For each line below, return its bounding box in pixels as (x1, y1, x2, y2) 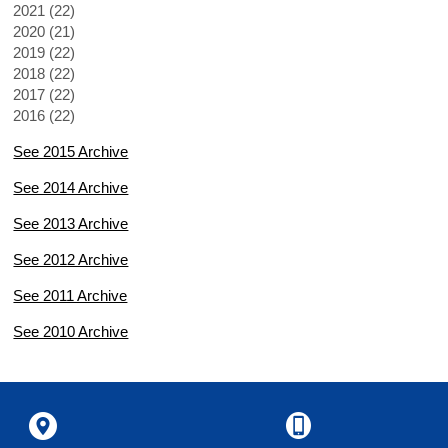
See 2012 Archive (13, 251, 129, 268)
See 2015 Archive (13, 143, 129, 160)
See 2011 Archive (13, 287, 128, 304)
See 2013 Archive (13, 215, 129, 232)
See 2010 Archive (13, 323, 129, 340)
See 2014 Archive (13, 179, 129, 196)
